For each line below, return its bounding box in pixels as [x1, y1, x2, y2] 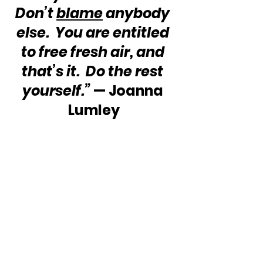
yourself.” [22, 81, 90, 101]
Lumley [68, 100, 120, 120]
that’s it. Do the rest [22, 62, 166, 82]
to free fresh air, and [21, 42, 167, 62]
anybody [103, 4, 173, 23]
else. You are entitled [16, 23, 172, 43]
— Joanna [90, 81, 166, 101]
